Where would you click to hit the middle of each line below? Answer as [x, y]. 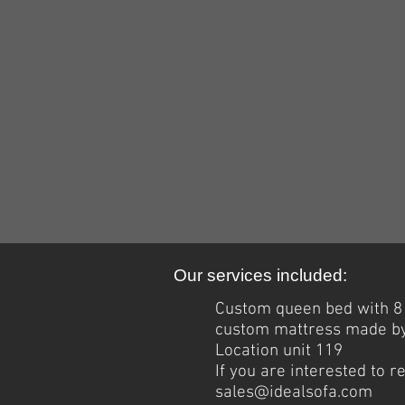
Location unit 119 [279, 351]
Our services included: [260, 275]
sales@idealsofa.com [294, 393]
